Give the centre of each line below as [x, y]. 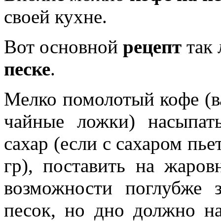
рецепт [152, 47]
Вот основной [63, 47]
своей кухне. [55, 17]
